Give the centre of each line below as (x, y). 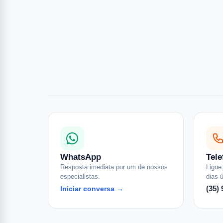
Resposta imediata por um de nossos (114, 167)
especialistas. (80, 176)
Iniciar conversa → (92, 189)
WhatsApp (81, 157)
